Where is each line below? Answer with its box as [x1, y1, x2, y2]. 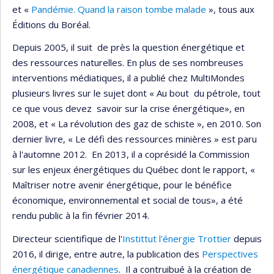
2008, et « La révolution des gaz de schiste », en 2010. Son [12, 117, 261, 130]
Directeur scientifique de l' [12, 232, 122, 245]
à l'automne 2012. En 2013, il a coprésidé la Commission [12, 148, 250, 161]
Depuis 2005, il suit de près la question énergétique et [12, 41, 245, 54]
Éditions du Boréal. [12, 18, 91, 31]
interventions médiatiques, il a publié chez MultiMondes [12, 72, 245, 84]
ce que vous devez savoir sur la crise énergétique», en [12, 102, 245, 115]
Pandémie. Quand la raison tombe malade [31, 2, 206, 15]
